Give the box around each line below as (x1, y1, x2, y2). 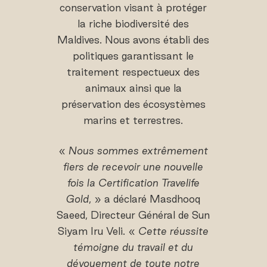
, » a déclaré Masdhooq (89, 193, 201, 205)
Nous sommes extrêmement (69, 145, 209, 157)
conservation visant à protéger (60, 2, 207, 14)
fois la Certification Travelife (67, 177, 200, 189)
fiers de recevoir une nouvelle (63, 161, 204, 173)
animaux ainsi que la (85, 82, 182, 94)
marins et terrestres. (83, 114, 184, 126)
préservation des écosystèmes (61, 98, 206, 110)
